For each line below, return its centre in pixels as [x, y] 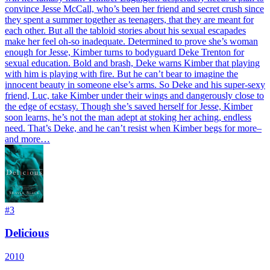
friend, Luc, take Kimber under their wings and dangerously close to [134, 95]
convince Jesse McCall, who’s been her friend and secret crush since [134, 8]
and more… [27, 139]
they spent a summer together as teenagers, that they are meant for [129, 19]
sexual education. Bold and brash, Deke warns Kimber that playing [132, 63]
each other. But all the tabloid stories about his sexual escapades [125, 30]
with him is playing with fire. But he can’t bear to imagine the [121, 74]
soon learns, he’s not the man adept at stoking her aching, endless [128, 117]
